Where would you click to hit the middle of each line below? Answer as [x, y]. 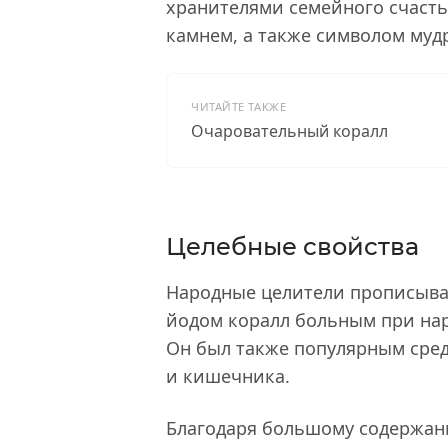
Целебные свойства [292, 246]
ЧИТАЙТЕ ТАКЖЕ [239, 106]
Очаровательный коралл [289, 130]
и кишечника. [228, 375]
